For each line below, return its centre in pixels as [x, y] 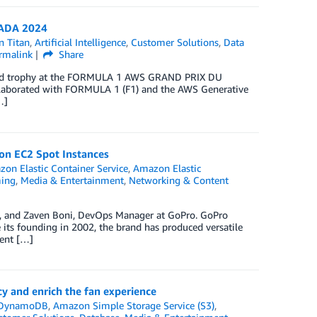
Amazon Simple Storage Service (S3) [134, 305]
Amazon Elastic [167, 168]
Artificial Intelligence [81, 42]
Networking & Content [178, 180]
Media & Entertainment [72, 180]
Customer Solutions [175, 42]
